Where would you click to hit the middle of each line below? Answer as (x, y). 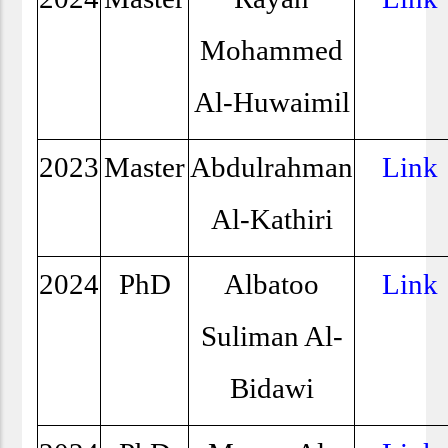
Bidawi (271, 388)
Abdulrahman (272, 167)
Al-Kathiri (271, 219)
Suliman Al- (271, 336)
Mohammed (272, 50)
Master (145, 167)
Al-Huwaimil (271, 102)
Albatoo (272, 284)
